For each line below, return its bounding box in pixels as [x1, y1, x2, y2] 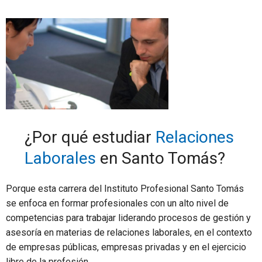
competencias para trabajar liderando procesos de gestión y [6, 212, 251, 223]
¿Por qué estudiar [25, 127, 156, 147]
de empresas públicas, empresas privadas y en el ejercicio [6, 241, 246, 253]
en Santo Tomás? [96, 148, 225, 168]
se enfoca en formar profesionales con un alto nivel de [6, 197, 229, 209]
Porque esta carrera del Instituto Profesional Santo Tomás [6, 182, 244, 194]
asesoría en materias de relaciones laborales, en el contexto [6, 226, 252, 238]
